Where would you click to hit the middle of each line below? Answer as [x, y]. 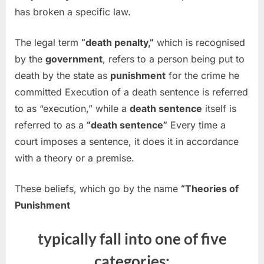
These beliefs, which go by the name [98, 188]
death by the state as [62, 75]
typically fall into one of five [132, 238]
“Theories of [210, 188]
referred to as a [51, 125]
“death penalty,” [118, 42]
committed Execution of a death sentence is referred [131, 92]
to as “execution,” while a [72, 108]
